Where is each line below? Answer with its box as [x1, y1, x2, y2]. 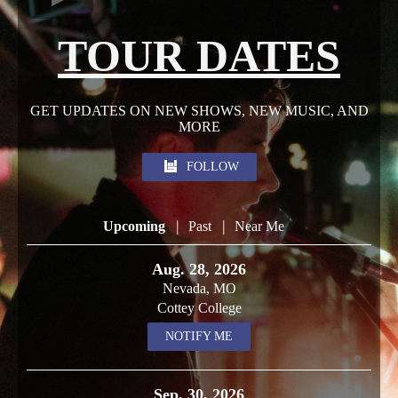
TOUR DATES [58, 30, 340, 81]
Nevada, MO [162, 280, 236, 296]
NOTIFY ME [165, 329, 233, 343]
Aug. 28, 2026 [152, 259, 246, 278]
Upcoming [103, 218, 165, 234]
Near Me [235, 218, 284, 234]
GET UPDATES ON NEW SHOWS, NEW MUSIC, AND [29, 102, 369, 118]
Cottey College [156, 299, 242, 315]
